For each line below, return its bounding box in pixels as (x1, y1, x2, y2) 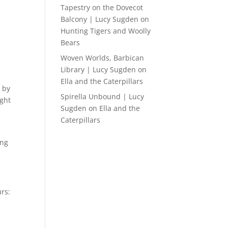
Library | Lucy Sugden (61, 64, 136, 74)
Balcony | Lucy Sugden (61, 14, 139, 24)
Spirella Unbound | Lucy (61, 91, 145, 101)
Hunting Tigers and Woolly (61, 25, 151, 36)
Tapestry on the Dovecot (61, 2, 144, 12)
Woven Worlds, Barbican (61, 52, 145, 63)
